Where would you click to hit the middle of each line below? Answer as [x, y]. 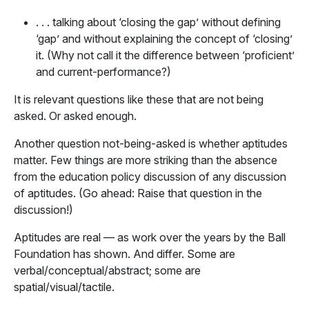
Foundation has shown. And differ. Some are [124, 254]
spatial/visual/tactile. [64, 287]
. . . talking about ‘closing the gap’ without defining [158, 22]
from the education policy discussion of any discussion [150, 177]
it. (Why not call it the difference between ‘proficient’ [165, 55]
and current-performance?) [103, 72]
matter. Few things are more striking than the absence [146, 160]
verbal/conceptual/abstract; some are [107, 270]
